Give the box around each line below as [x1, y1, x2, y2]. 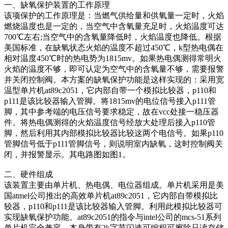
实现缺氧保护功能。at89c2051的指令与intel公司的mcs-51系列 [4, 212, 221, 221]
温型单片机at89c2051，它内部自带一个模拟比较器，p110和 [4, 85, 216, 95]
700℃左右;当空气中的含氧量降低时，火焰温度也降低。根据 [4, 32, 221, 41]
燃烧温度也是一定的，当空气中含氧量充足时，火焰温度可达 [4, 21, 224, 31]
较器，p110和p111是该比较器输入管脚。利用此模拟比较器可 [4, 202, 222, 211]
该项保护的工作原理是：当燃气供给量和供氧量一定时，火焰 [4, 11, 224, 20]
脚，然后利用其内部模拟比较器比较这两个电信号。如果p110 [4, 128, 223, 137]
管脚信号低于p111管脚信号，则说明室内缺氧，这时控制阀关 [4, 139, 223, 148]
